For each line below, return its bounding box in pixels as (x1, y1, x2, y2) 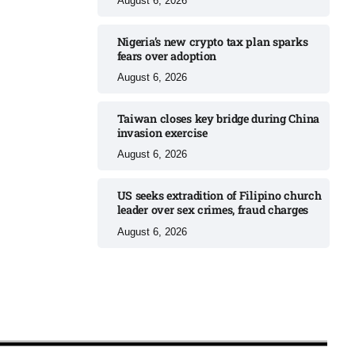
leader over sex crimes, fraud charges (116, 202, 309, 218)
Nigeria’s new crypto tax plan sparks (116, 33, 308, 49)
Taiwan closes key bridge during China (116, 110, 320, 126)
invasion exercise (116, 124, 208, 140)
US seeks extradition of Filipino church (116, 188, 322, 204)
